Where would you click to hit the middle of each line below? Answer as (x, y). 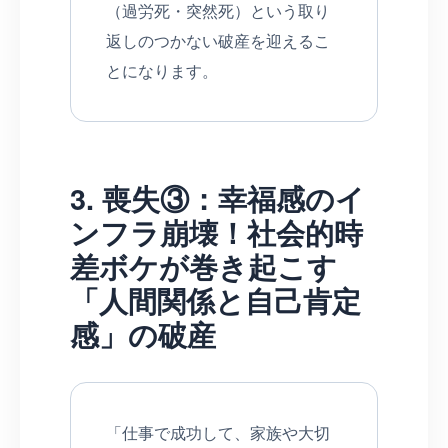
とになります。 (162, 70)
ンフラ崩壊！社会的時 (216, 232)
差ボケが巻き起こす (203, 266)
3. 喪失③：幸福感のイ (217, 198)
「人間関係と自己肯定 (215, 300)
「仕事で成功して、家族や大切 (218, 432)
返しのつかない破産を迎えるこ (218, 40)
